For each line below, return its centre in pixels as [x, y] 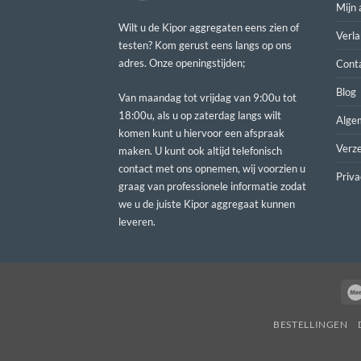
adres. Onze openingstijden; [182, 63]
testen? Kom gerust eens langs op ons [205, 46]
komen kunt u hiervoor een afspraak [201, 133]
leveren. [137, 221]
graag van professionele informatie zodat [212, 186]
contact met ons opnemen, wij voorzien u [212, 168]
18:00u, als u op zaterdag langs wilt [200, 115]
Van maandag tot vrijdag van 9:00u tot [207, 97]
